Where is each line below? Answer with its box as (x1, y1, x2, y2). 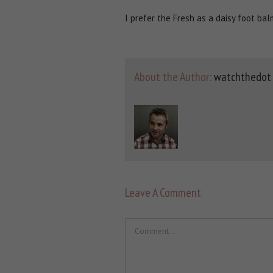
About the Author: (133, 69, 214, 85)
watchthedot (213, 69, 271, 85)
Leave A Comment (124, 185, 201, 200)
